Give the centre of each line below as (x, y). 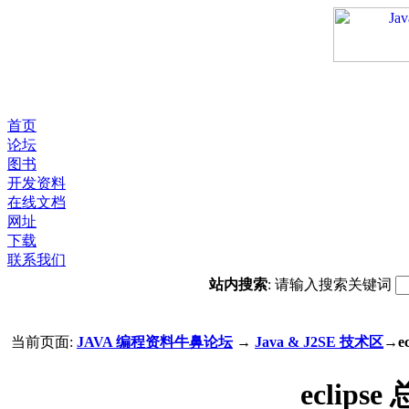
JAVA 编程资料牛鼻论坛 (155, 342)
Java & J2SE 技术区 (319, 342)
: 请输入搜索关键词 (331, 284)
